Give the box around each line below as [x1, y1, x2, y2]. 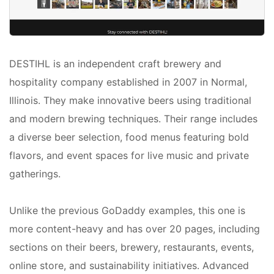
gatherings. [9, 168, 61, 180]
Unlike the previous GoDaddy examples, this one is [9, 204, 245, 217]
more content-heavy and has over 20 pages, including [9, 223, 260, 235]
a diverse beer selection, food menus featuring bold [9, 131, 249, 144]
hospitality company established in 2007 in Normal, [9, 76, 247, 89]
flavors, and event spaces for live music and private [9, 149, 249, 162]
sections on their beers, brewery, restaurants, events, [9, 241, 254, 254]
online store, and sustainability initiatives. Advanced [9, 259, 249, 272]
